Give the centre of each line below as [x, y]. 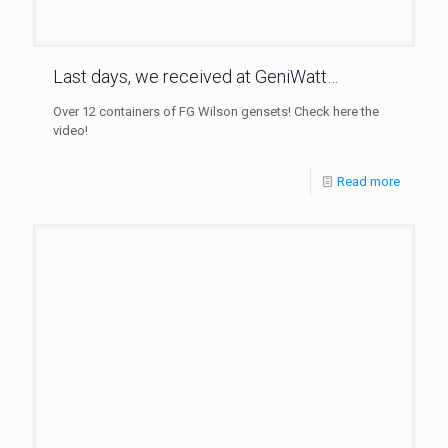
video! [70, 130]
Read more [368, 181]
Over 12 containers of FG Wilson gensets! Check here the [216, 111]
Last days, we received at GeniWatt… [195, 76]
